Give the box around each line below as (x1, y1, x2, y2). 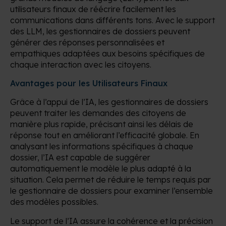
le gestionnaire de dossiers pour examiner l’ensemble (10, 185, 213, 196)
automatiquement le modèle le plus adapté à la (10, 163, 191, 174)
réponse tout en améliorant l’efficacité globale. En (10, 130, 199, 140)
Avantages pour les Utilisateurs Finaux (10, 78, 167, 88)
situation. (10, 174, 44, 185)
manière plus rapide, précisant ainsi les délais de (10, 119, 193, 129)
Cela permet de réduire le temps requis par (46, 174, 211, 185)
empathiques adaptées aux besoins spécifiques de (10, 48, 205, 59)
